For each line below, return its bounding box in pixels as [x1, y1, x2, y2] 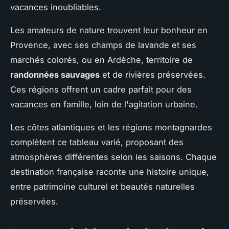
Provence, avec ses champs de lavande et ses [10, 40, 196, 51]
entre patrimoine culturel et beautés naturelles [10, 181, 195, 192]
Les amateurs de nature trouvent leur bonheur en [10, 25, 208, 36]
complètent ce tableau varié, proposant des [10, 137, 184, 148]
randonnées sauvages [10, 70, 100, 80]
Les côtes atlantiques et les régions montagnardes [10, 122, 212, 133]
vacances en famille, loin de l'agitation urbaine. [10, 99, 198, 110]
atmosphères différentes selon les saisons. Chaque [10, 152, 217, 163]
